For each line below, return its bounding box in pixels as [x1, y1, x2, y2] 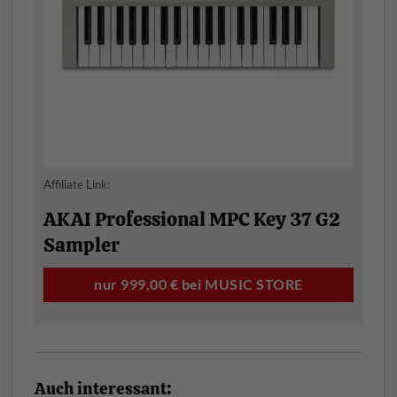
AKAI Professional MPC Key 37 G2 [43, 206, 340, 233]
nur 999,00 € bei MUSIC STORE [94, 276, 303, 293]
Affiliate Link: [43, 176, 110, 191]
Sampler [43, 232, 120, 259]
